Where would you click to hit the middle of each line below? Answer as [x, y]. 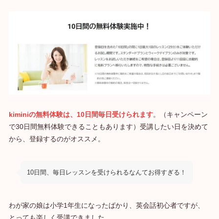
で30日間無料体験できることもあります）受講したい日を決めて [108, 126]
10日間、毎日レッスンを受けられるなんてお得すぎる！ [107, 172]
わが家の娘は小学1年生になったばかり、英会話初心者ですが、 [106, 206]
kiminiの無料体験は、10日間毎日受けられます [81, 114]
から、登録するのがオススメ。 [56, 139]
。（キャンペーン [180, 114]
